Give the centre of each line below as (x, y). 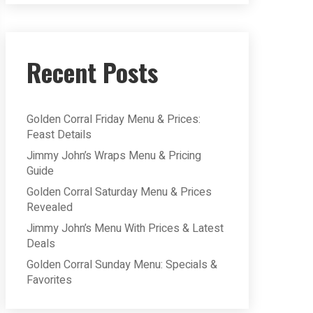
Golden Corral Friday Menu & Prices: (114, 119)
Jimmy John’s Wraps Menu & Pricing (114, 156)
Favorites (49, 280)
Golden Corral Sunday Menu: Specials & (122, 265)
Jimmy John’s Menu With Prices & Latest (125, 228)
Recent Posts (92, 72)
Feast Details (59, 135)
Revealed (50, 208)
